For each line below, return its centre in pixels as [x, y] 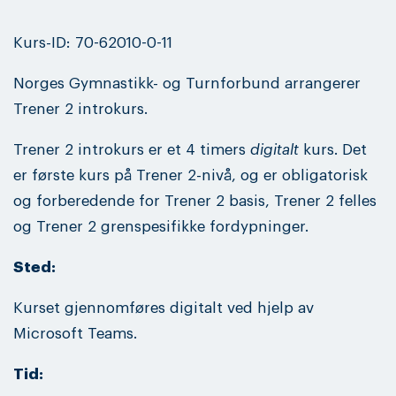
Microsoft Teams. [75, 334]
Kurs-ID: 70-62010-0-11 [93, 42]
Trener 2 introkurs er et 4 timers [132, 149]
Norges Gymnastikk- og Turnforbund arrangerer [187, 83]
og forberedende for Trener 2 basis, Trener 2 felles [195, 201]
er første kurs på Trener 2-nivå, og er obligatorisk [190, 175]
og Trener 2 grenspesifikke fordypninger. [163, 226]
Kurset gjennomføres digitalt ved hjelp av [164, 308]
